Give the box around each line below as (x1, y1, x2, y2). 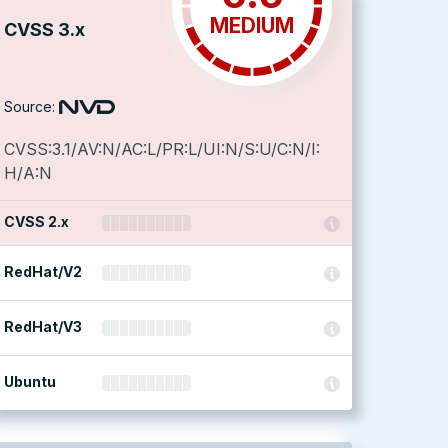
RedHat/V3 (4, 318, 82, 335)
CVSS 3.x (4, 19, 85, 40)
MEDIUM (210, 13, 294, 38)
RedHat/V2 (4, 263, 82, 280)
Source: (4, 98, 55, 115)
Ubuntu (4, 373, 56, 390)
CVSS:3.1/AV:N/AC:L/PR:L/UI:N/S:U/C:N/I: (4, 139, 320, 159)
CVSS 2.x (4, 213, 69, 230)
